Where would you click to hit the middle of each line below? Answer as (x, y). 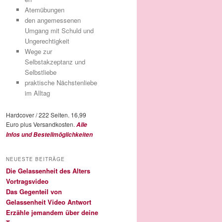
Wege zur (38, 52)
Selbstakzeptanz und (55, 62)
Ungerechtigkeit (47, 41)
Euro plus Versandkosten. (41, 124)
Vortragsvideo (27, 181)
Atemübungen (44, 10)
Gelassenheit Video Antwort (49, 202)
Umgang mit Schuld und (59, 31)
